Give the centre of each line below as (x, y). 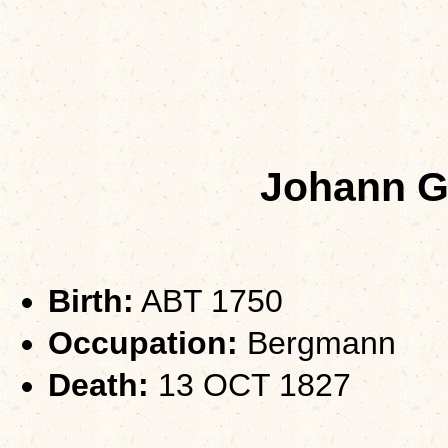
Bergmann (317, 343)
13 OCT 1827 (250, 385)
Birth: (91, 301)
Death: (98, 385)
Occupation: (143, 343)
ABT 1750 (208, 301)
